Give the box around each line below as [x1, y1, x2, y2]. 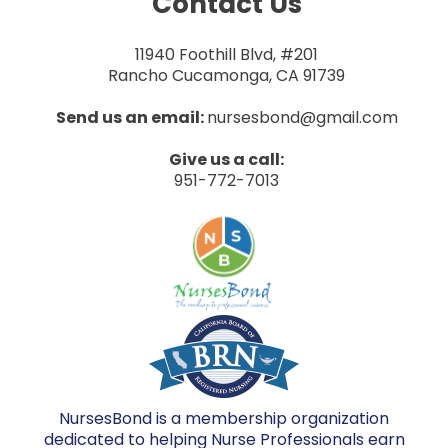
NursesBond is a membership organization [59, 406, 389, 430]
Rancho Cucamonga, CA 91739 [108, 64, 345, 88]
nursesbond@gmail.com [206, 106, 398, 130]
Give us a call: [169, 148, 284, 172]
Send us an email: [55, 106, 207, 130]
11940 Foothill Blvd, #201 [135, 43, 318, 67]
